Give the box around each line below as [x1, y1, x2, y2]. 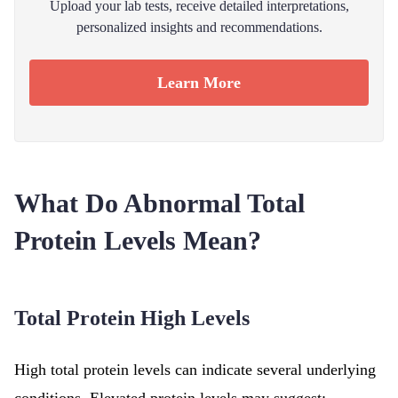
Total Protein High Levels [14, 306, 250, 330]
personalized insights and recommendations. [76, 20, 322, 35]
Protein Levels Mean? [14, 226, 261, 255]
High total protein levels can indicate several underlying [14, 361, 376, 378]
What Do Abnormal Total [14, 188, 305, 218]
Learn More [157, 74, 241, 92]
